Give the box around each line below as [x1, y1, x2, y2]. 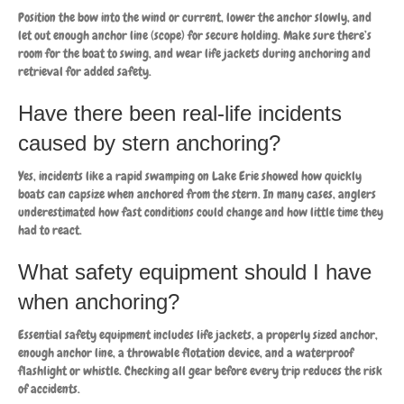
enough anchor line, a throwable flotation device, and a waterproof [18, 344, 353, 361]
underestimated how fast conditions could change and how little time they [18, 203, 383, 220]
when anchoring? [18, 289, 179, 314]
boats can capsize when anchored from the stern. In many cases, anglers [18, 185, 376, 202]
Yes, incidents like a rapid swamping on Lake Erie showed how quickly [18, 167, 362, 184]
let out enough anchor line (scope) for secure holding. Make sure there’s [18, 26, 372, 43]
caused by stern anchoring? [18, 130, 280, 155]
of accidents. [18, 380, 80, 397]
